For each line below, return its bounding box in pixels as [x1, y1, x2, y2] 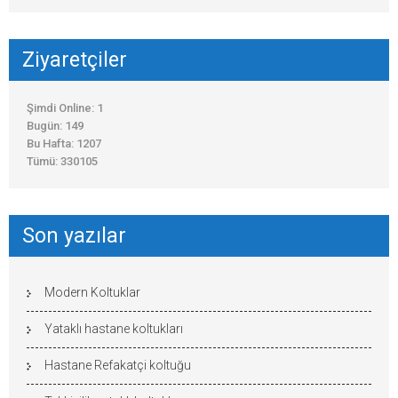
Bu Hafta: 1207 [27, 136, 101, 150]
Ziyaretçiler [22, 47, 127, 72]
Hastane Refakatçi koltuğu [44, 357, 191, 372]
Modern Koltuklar [44, 284, 140, 299]
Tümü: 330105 [27, 154, 98, 168]
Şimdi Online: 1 [27, 100, 103, 115]
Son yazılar [22, 223, 126, 248]
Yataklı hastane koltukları [44, 321, 183, 336]
